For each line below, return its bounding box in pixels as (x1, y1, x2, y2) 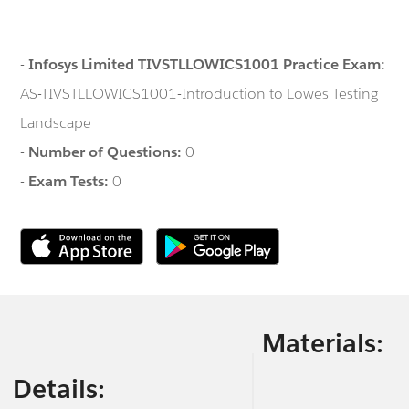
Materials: (261, 327, 383, 361)
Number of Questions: (28, 142, 186, 162)
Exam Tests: (28, 171, 113, 191)
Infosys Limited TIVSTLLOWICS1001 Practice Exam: (28, 54, 386, 74)
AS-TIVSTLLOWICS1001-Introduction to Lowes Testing (20, 83, 379, 103)
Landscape (20, 112, 92, 132)
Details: (12, 372, 105, 405)
